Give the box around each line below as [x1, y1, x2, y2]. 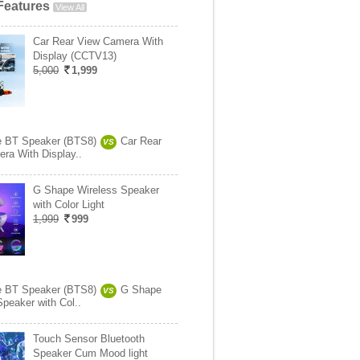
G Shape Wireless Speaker [33, 184, 159, 196]
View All [55, 2, 84, 12]
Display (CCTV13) [33, 50, 117, 62]
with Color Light [33, 198, 104, 211]
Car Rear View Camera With [33, 35, 163, 47]
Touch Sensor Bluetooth [33, 333, 145, 345]
